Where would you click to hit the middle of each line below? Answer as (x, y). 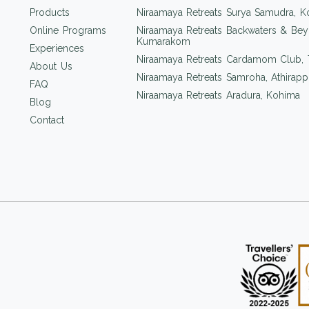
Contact (47, 120)
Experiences (57, 48)
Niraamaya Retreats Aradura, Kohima (218, 95)
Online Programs (68, 30)
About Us (51, 66)
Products (50, 12)
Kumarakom (163, 41)
